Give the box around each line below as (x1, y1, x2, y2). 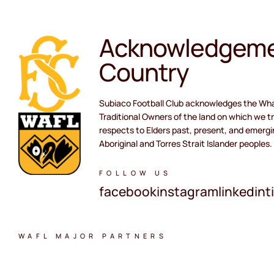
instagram (157, 182, 218, 200)
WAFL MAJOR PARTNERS (18, 231, 168, 240)
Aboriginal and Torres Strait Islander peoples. (99, 137, 272, 149)
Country (99, 54, 189, 89)
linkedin (218, 182, 265, 200)
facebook (99, 182, 157, 200)
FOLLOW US (99, 168, 172, 177)
